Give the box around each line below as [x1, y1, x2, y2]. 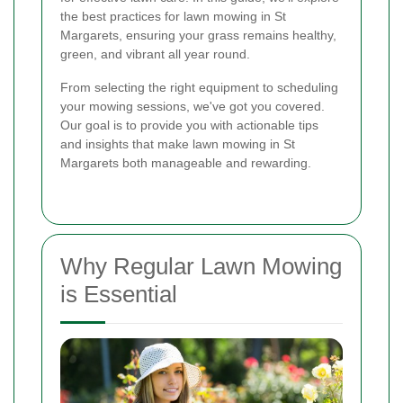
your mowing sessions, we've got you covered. [60, 99, 325, 114]
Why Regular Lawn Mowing [60, 253, 342, 281]
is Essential [60, 281, 177, 309]
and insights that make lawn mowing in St [60, 137, 295, 152]
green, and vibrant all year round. [60, 47, 250, 62]
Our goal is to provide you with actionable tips [60, 118, 318, 133]
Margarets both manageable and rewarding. [60, 156, 311, 171]
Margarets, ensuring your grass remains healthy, [60, 28, 336, 43]
